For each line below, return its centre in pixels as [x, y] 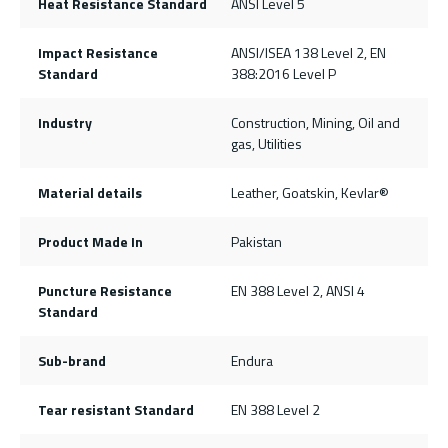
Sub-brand [71, 360]
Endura [252, 360]
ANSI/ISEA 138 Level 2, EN [308, 52]
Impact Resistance [97, 52]
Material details [89, 192]
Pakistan [256, 241]
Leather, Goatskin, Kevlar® [310, 192]
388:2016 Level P [283, 73]
